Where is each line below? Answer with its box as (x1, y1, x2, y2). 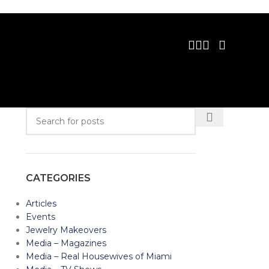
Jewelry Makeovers (25, 225, 106, 235)
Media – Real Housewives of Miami (25, 251, 172, 262)
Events (25, 211, 55, 222)
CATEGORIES (25, 172, 91, 184)
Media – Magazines (25, 238, 106, 249)
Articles (25, 198, 56, 209)
